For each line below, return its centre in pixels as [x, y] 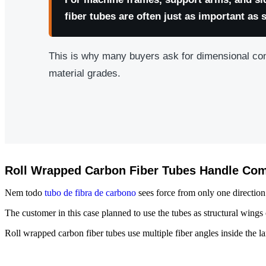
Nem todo [25, 192]
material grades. [85, 73]
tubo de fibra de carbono [90, 192]
